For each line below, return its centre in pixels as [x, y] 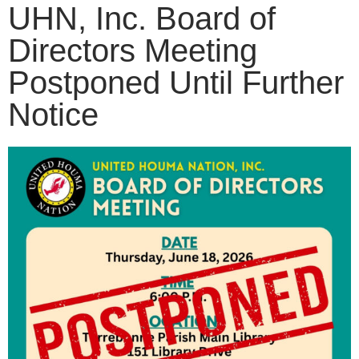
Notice [53, 115]
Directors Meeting [133, 51]
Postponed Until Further [176, 83]
